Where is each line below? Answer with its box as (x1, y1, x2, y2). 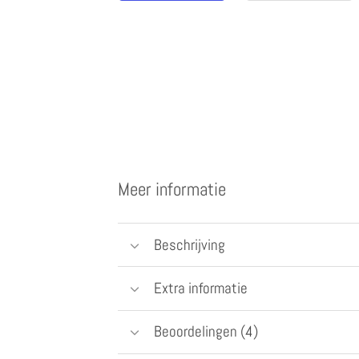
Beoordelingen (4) (153, 321, 258, 342)
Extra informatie (153, 277, 248, 298)
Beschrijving (153, 234, 225, 255)
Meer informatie (118, 178, 226, 202)
